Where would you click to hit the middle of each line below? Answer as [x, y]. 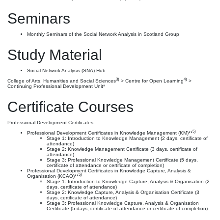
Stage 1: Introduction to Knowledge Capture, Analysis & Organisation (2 [128, 181]
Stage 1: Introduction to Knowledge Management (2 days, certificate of [127, 138]
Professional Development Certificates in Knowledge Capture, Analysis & [109, 171]
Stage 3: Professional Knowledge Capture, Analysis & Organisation [123, 203]
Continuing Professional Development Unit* [56, 86]
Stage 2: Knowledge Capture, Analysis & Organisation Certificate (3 [123, 192]
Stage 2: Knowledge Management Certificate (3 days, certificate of [122, 149]
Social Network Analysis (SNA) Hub [66, 70]
